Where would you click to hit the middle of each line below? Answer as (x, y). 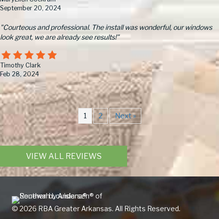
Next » (125, 116)
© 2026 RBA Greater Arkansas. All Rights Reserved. (96, 209)
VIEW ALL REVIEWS (64, 156)
